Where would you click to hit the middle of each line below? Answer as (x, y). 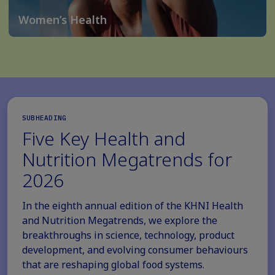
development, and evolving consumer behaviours (135, 250)
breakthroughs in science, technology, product (128, 235)
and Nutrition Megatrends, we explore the (120, 220)
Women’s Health (63, 20)
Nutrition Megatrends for (127, 159)
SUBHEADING (45, 118)
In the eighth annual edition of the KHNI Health (133, 206)
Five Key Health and (104, 138)
